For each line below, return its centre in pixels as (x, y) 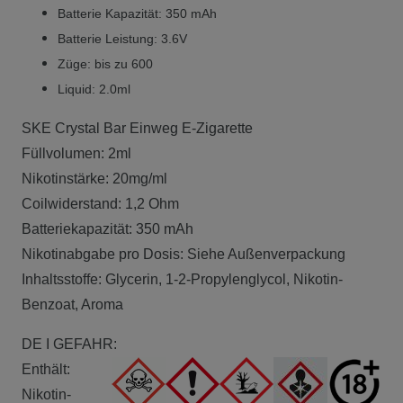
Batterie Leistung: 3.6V (122, 38)
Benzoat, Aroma (72, 304)
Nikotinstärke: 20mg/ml (94, 178)
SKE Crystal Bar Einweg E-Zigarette (137, 128)
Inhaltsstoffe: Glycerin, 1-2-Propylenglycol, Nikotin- (182, 279)
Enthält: (46, 369)
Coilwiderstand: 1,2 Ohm (100, 203)
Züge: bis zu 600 (105, 63)
